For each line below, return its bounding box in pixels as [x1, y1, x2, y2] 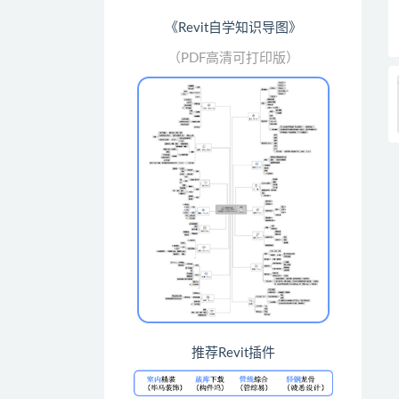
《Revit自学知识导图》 [164, 21, 302, 35]
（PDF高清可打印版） [167, 52, 299, 65]
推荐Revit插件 [191, 346, 275, 360]
